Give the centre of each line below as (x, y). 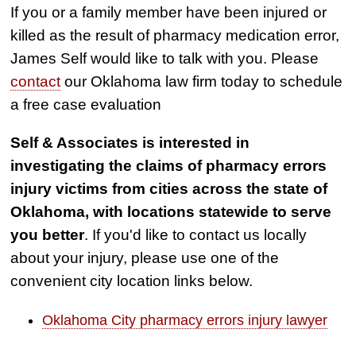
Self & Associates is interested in (130, 143)
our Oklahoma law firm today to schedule (202, 81)
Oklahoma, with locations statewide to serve (171, 212)
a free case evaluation (86, 104)
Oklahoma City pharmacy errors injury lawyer (185, 320)
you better (48, 235)
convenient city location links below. (132, 281)
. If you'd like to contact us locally (196, 235)
